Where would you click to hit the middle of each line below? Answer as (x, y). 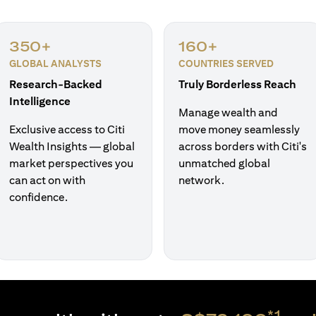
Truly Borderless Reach (237, 84)
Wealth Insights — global (72, 146)
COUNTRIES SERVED (226, 63)
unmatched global (224, 163)
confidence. (38, 197)
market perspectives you (71, 163)
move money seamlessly (239, 129)
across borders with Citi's (243, 146)
